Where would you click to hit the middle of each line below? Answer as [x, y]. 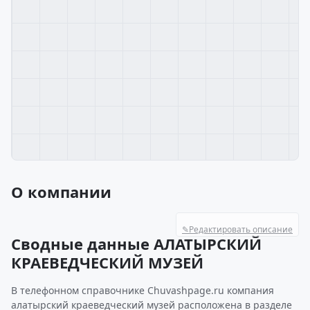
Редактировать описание [241, 229]
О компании [61, 192]
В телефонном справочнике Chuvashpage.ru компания [143, 290]
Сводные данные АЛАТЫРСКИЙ [136, 244]
